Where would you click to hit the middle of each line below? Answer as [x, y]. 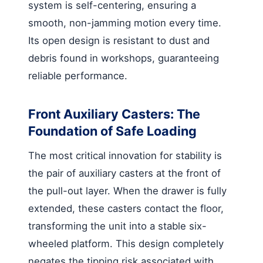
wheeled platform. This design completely [126, 243]
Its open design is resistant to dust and [119, 40]
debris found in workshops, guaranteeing [124, 58]
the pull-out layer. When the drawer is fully [127, 190]
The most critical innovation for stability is [125, 155]
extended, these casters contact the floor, [126, 208]
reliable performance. [78, 75]
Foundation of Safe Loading [112, 131]
